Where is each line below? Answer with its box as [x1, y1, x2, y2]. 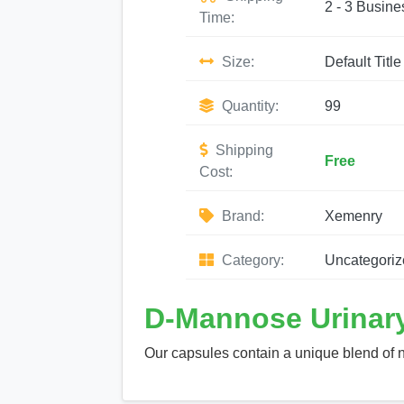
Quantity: [218, 98, 279, 114]
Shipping [212, 142, 273, 158]
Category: [218, 252, 284, 268]
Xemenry [324, 208, 382, 224]
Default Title [324, 54, 401, 69]
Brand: [218, 208, 264, 224]
